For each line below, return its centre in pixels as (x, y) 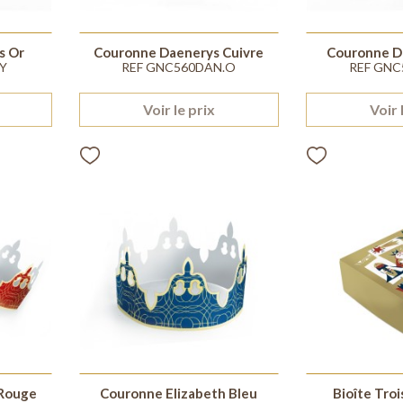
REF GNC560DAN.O (179, 67)
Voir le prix (179, 110)
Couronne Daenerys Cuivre (179, 53)
